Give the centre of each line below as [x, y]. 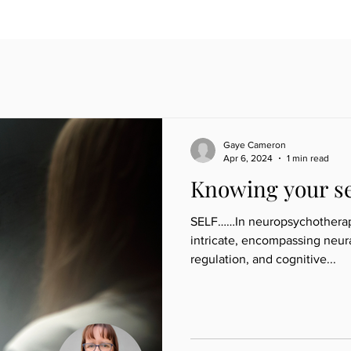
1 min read [308, 158]
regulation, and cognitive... [263, 259]
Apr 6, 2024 [248, 158]
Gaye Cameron [255, 145]
